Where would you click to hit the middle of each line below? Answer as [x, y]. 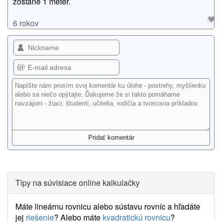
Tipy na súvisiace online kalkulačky [78, 183]
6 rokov [26, 23]
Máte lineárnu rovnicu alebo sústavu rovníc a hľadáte [108, 206]
